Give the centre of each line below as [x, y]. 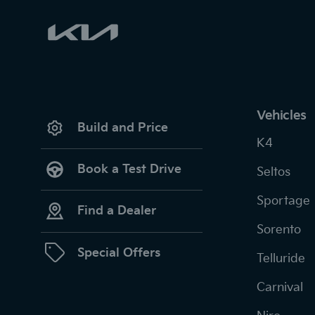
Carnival [280, 287]
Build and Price [123, 128]
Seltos [274, 172]
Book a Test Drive [129, 170]
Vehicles [282, 115]
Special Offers [119, 253]
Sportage [283, 201]
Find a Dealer [117, 211]
